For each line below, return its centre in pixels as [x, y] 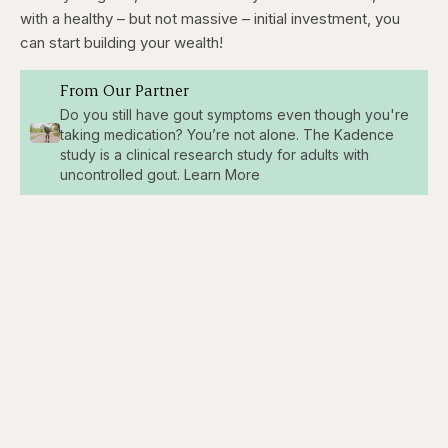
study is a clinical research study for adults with [214, 155]
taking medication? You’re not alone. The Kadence [226, 135]
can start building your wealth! [121, 43]
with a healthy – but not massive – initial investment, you [210, 19]
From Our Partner [124, 90]
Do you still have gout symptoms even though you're [234, 115]
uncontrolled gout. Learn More [159, 175]
